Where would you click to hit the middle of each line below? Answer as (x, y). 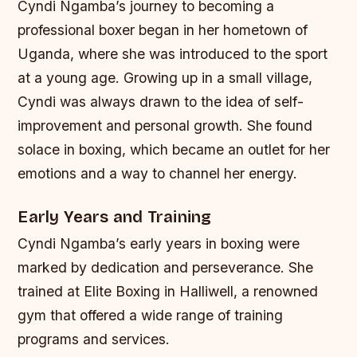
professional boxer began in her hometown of (163, 30)
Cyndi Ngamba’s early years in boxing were (159, 243)
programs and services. (94, 339)
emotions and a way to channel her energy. (158, 174)
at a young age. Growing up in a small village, (165, 78)
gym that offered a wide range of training (151, 315)
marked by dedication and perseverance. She (166, 267)
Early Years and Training (115, 217)
